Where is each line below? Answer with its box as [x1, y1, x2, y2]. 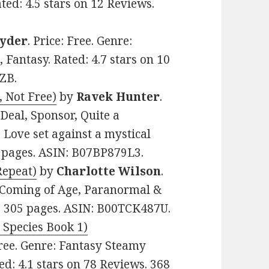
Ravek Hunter [76, 89, 160, 105]
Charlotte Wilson [56, 163, 162, 180]
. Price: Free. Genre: [28, 33, 133, 49]
